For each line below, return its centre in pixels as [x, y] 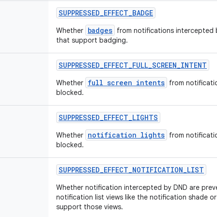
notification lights [126, 135]
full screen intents [126, 83]
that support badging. [92, 40]
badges [100, 30]
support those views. [90, 207]
